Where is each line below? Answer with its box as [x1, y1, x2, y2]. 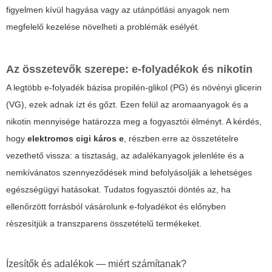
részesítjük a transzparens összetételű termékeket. [6, 219, 202, 229]
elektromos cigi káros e [27, 134, 124, 144]
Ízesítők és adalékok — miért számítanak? [6, 259, 186, 270]
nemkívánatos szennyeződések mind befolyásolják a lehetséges [6, 168, 252, 178]
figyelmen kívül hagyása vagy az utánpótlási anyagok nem [6, 5, 229, 15]
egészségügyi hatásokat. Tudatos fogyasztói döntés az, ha [6, 185, 231, 195]
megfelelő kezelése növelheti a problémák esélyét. [6, 22, 200, 32]
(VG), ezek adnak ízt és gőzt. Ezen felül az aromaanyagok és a [6, 100, 248, 110]
